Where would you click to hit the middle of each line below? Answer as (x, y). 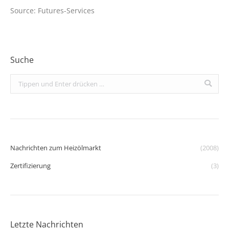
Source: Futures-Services (52, 10)
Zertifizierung (30, 165)
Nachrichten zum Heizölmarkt (56, 147)
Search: (21, 80)
